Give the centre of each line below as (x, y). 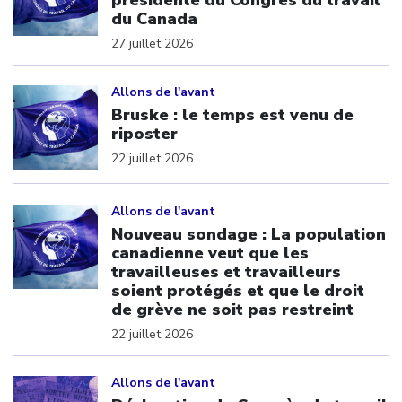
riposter (144, 134)
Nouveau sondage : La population (249, 234)
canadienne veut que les (210, 253)
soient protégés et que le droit (238, 290)
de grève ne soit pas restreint (232, 309)
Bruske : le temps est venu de (232, 115)
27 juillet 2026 (152, 43)
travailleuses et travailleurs (226, 271)
